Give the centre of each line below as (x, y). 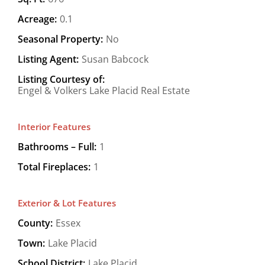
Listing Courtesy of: (61, 79)
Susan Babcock (115, 59)
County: (35, 223)
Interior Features (54, 126)
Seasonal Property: (60, 39)
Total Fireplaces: (54, 167)
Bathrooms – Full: (57, 146)
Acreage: (37, 19)
